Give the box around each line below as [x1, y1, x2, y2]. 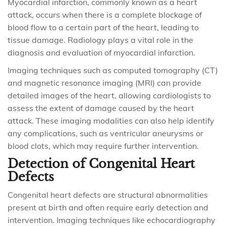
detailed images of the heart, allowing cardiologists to [8, 90, 211, 100]
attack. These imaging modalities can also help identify [8, 116, 214, 126]
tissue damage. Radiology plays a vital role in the [8, 35, 193, 45]
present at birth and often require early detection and [8, 202, 208, 212]
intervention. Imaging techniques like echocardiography [8, 215, 215, 225]
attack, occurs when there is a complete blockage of [8, 10, 202, 20]
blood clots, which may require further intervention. [8, 141, 199, 151]
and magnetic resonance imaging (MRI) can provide [8, 78, 201, 88]
